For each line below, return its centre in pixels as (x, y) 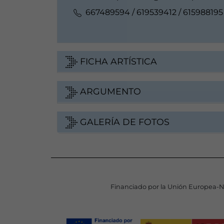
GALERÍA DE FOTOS (123, 121)
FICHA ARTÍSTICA (117, 61)
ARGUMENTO (109, 91)
